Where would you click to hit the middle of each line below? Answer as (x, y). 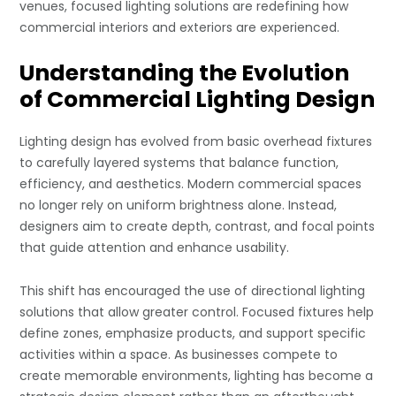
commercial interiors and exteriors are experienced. (180, 28)
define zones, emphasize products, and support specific (193, 334)
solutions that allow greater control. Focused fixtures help (197, 312)
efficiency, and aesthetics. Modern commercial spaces (191, 184)
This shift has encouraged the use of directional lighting (193, 291)
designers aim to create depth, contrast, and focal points (198, 227)
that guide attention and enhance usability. (155, 248)
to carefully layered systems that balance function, (179, 163)
